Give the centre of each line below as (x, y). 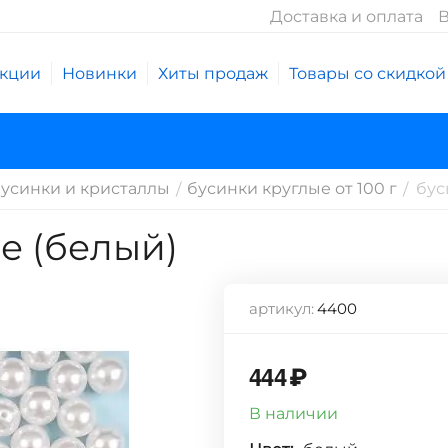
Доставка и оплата (346, 16)
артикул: (281, 308)
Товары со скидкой (367, 73)
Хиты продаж (213, 73)
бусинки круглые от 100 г (292, 188)
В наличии (293, 414)
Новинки (99, 73)
